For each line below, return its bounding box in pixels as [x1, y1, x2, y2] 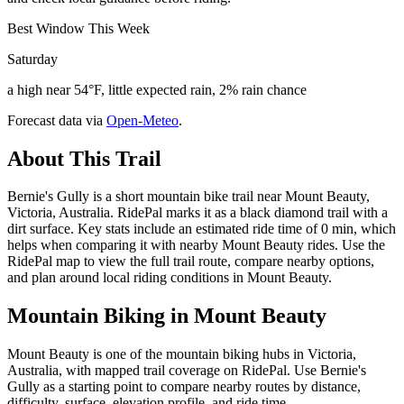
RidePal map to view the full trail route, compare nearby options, [7, 253, 374, 270]
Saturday [7, 50, 58, 67]
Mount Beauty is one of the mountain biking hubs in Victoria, [7, 346, 356, 363]
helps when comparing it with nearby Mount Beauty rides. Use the [7, 237, 385, 253]
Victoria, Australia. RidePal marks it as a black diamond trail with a [7, 205, 388, 221]
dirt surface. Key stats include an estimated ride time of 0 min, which [7, 221, 396, 237]
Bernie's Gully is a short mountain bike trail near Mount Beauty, [7, 188, 370, 205]
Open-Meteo [106, 112, 179, 128]
